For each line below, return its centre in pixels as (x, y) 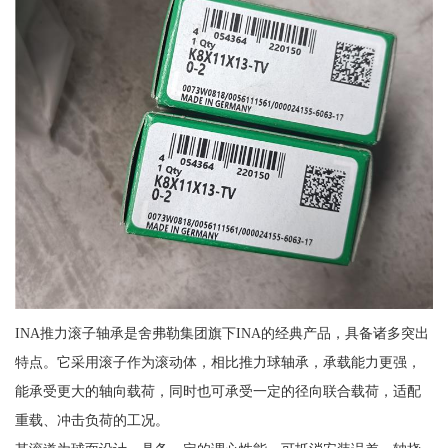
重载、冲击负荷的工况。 (91, 419)
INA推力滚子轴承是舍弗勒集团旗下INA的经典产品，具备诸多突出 (221, 332)
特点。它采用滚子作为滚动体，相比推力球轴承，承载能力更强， (217, 361)
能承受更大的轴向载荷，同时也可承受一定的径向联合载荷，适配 (217, 390)
